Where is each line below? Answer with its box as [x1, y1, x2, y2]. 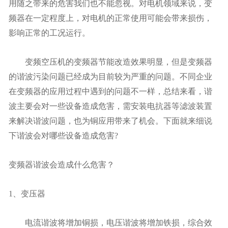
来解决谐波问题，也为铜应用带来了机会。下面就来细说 [9, 116, 212, 125]
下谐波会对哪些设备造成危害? [9, 131, 118, 140]
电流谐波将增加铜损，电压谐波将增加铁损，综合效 [9, 218, 212, 227]
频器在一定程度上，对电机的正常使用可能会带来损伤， [9, 13, 212, 22]
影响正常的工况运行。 [9, 28, 90, 37]
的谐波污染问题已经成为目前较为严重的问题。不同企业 [9, 72, 212, 81]
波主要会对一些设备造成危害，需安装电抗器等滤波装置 [9, 101, 212, 110]
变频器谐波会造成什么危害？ [9, 160, 115, 169]
